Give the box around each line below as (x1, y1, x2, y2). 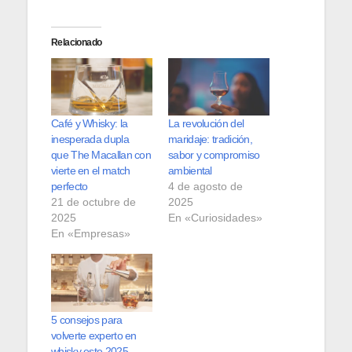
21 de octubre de (51, 196, 136, 209)
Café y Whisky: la (51, 117, 128, 130)
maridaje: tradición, (168, 133, 253, 146)
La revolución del (168, 117, 244, 130)
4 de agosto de (168, 180, 243, 193)
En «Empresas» (51, 227, 130, 240)
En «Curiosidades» (168, 211, 262, 225)
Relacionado (51, 36, 102, 48)
